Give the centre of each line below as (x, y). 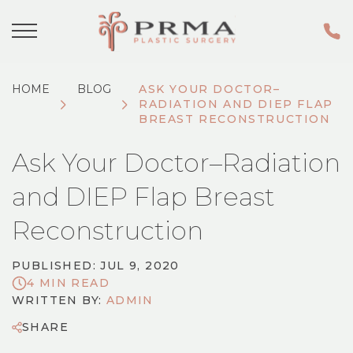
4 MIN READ (68, 283)
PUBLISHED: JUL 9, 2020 (96, 266)
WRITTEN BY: (59, 300)
